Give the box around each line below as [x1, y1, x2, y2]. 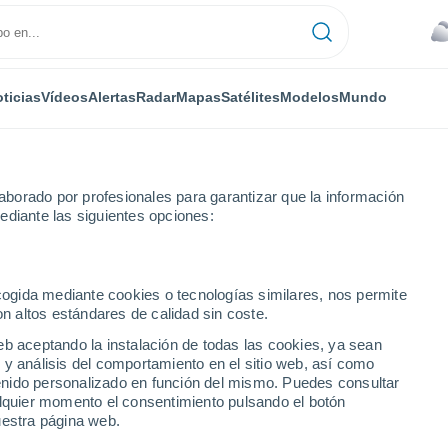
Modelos [279, 88, 339, 105]
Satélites [220, 88, 280, 105]
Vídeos [40, 88, 88, 105]
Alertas [87, 88, 136, 105]
